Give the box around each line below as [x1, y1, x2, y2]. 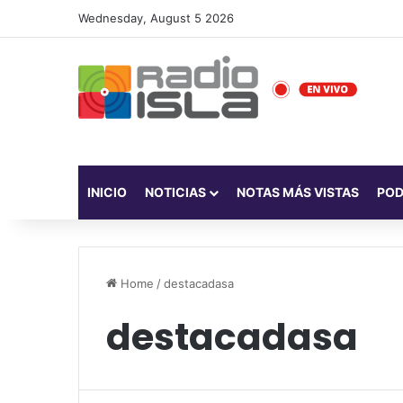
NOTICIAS [145, 184, 206, 200]
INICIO [87, 184, 127, 200]
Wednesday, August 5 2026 [78, 11, 234, 25]
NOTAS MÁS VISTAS [237, 184, 359, 200]
